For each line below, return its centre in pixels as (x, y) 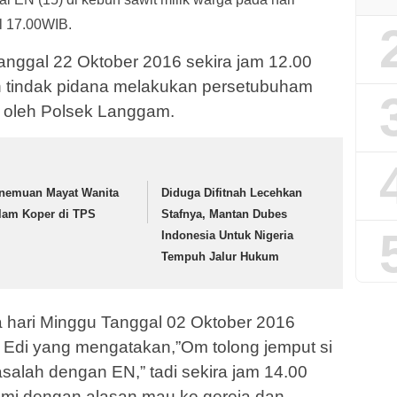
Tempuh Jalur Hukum (221, 256)
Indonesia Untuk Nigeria (228, 235)
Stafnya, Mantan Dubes (225, 214)
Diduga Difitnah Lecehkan (232, 192)
